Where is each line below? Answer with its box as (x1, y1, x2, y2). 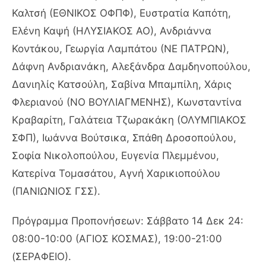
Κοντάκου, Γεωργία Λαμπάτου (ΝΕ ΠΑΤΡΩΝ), (12, 42, 229, 55)
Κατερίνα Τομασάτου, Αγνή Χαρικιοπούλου (12, 167, 220, 179)
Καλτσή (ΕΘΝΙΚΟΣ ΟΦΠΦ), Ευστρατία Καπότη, (12, 7, 231, 19)
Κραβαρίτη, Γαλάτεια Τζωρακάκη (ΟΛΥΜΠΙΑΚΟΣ (12, 113, 246, 126)
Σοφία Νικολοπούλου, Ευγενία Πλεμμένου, (12, 149, 219, 161)
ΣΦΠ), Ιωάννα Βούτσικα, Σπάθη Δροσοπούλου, (12, 131, 236, 144)
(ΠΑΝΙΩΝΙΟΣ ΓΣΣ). (12, 185, 100, 197)
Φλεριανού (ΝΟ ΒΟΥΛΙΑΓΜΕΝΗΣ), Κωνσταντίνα (12, 96, 242, 108)
